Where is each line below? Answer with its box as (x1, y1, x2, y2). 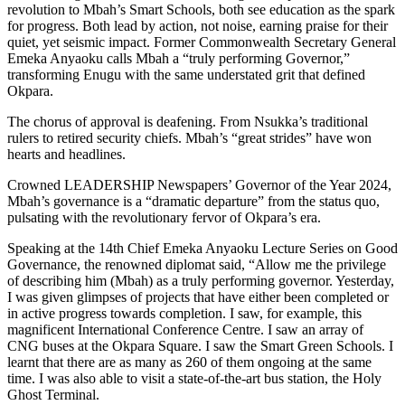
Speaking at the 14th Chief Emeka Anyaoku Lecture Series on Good (7, 240, 398, 256)
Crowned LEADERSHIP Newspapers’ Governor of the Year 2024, (7, 176, 391, 193)
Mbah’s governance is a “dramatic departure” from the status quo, (7, 193, 380, 209)
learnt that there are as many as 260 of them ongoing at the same (7, 353, 372, 370)
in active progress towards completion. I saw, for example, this (7, 305, 362, 321)
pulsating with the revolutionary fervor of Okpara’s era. (7, 209, 321, 225)
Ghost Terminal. (7, 386, 99, 402)
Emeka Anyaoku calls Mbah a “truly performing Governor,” (7, 50, 350, 66)
